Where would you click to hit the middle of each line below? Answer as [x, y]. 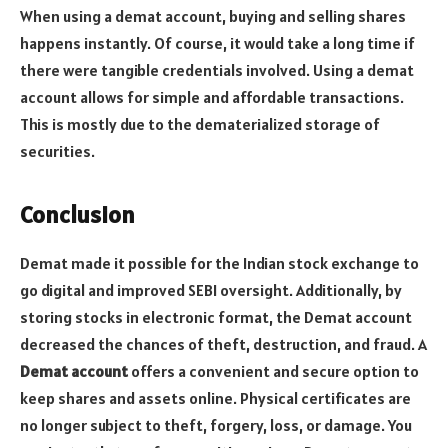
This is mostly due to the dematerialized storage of [200, 123]
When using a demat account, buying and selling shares [213, 15]
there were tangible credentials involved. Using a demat [217, 69]
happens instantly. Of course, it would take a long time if [217, 42]
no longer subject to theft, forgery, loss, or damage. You [216, 425]
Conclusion [77, 215]
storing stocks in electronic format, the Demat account [216, 317]
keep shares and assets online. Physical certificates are [215, 398]
